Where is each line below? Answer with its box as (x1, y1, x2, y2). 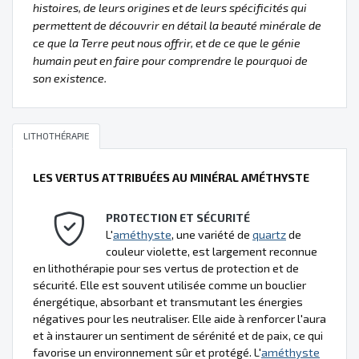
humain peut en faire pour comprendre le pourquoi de (33, 54, 308, 67)
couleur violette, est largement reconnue (106, 244, 317, 258)
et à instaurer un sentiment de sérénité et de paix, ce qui (33, 328, 323, 342)
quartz (252, 227, 286, 241)
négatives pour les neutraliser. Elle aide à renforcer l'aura (33, 311, 326, 325)
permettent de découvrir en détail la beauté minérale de (33, 18, 321, 32)
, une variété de (171, 227, 252, 241)
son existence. (33, 71, 107, 85)
